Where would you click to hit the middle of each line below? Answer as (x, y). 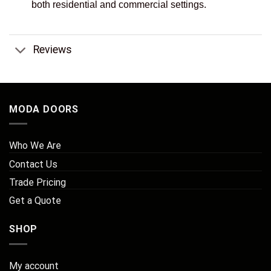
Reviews (53, 50)
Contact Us (33, 165)
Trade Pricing (38, 183)
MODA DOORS (44, 109)
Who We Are (35, 146)
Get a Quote (35, 201)
